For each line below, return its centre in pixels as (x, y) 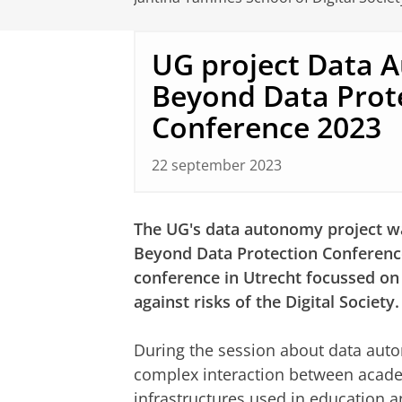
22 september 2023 (217, 165)
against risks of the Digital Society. (267, 301)
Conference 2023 (267, 127)
